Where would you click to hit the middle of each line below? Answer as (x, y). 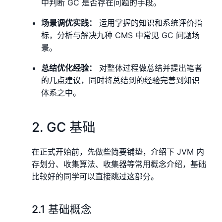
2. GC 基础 (63, 127)
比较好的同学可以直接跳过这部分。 (95, 177)
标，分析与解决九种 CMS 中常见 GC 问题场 (121, 35)
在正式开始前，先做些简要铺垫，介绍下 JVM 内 (118, 152)
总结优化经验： (69, 68)
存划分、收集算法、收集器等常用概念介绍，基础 (119, 164)
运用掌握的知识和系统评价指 (150, 23)
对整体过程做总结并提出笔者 (150, 68)
